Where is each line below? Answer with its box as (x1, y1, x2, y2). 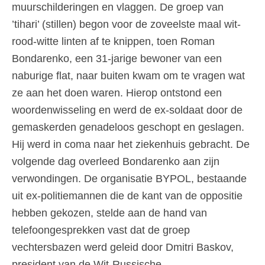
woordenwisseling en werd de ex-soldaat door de (12, 104, 243, 116)
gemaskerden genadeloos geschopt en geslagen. (12, 121, 244, 133)
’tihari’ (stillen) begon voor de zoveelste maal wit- (12, 18, 241, 30)
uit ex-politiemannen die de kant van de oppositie (12, 189, 243, 202)
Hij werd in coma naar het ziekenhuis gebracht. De (12, 138, 250, 150)
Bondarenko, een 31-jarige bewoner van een (12, 52, 222, 64)
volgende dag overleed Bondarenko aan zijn (12, 155, 219, 167)
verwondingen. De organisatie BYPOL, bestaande (12, 172, 247, 185)
